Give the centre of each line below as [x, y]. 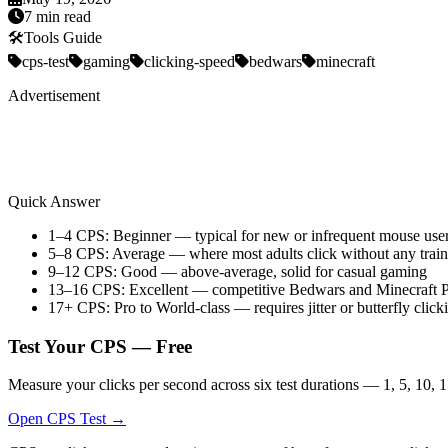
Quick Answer [54, 201]
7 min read [57, 16]
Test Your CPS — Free [100, 346]
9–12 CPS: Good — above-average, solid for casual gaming [237, 271]
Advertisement [54, 95]
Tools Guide [63, 37]
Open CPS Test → [67, 419]
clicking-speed [189, 61]
